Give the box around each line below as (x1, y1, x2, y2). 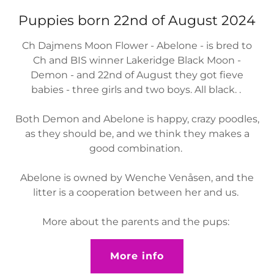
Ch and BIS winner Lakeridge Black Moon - (33, 54, 241, 66)
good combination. (89, 142, 185, 154)
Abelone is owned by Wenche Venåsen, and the (20, 171, 254, 183)
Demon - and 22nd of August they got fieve (31, 68, 243, 81)
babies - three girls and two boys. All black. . (31, 83, 243, 95)
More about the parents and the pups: (42, 215, 232, 228)
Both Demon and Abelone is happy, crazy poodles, (15, 113, 259, 125)
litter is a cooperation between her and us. (33, 186, 241, 198)
